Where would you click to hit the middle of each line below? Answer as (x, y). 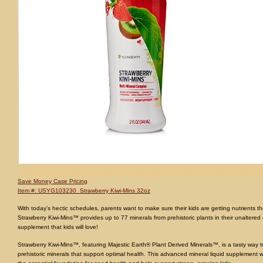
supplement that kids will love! (58, 227)
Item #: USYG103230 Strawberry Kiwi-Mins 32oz (84, 190)
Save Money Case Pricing (53, 181)
